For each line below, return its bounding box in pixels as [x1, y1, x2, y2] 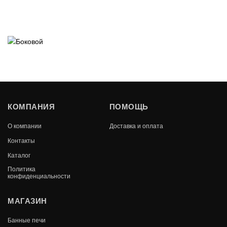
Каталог [8, 150, 30, 160]
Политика [8, 164, 35, 173]
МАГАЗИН [8, 195, 47, 207]
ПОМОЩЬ [109, 101, 148, 112]
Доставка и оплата [109, 121, 163, 130]
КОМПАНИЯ [8, 101, 55, 112]
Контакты [8, 136, 35, 145]
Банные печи [8, 215, 46, 224]
